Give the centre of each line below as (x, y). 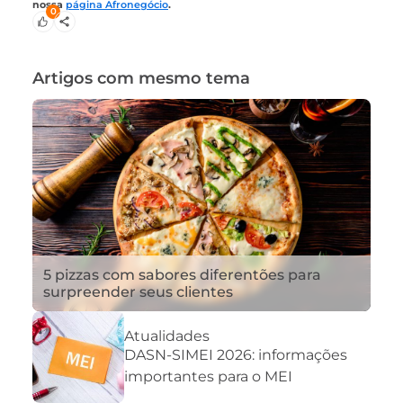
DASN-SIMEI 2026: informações (236, 354)
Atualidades (167, 336)
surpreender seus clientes (138, 292)
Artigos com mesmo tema (141, 79)
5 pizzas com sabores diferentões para (182, 275)
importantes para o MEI (208, 376)
